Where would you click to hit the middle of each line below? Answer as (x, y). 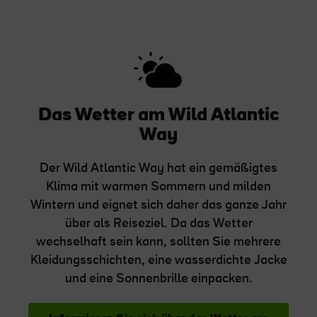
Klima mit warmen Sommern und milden (158, 187)
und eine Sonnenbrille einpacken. (158, 279)
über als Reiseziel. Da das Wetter (158, 224)
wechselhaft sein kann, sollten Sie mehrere (158, 242)
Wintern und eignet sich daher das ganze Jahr (158, 205)
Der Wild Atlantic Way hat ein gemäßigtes (158, 168)
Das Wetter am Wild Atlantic (158, 115)
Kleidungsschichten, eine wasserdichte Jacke (158, 260)
